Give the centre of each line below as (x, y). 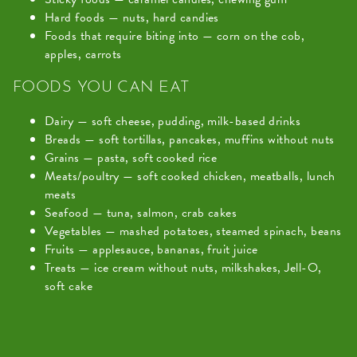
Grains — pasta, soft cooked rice (131, 157)
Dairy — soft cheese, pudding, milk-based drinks (173, 121)
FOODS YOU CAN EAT (102, 87)
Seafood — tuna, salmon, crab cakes (141, 212)
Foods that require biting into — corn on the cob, (175, 35)
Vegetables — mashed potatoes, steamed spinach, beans (193, 231)
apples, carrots (83, 54)
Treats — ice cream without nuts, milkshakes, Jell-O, (183, 267)
